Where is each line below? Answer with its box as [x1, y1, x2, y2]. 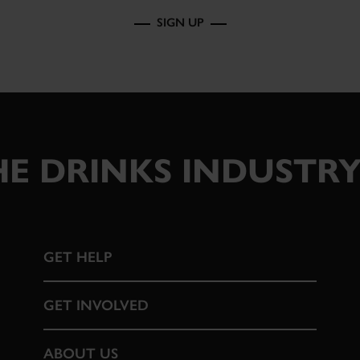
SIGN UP [156, 15, 204, 31]
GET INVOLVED [43, 297, 149, 315]
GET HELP [43, 248, 112, 267]
